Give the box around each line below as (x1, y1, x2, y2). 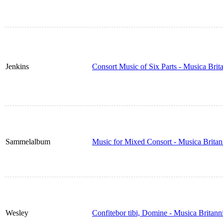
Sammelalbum (5, 137, 50, 146)
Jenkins (5, 62, 29, 71)
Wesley (5, 209, 28, 218)
